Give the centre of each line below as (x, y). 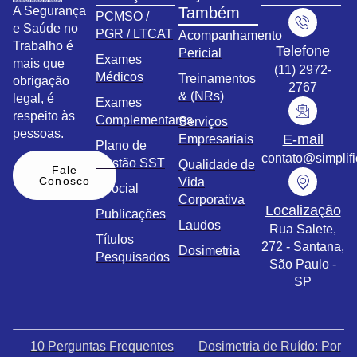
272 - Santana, (303, 247)
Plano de (121, 146)
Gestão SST (130, 163)
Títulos (115, 240)
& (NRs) (201, 96)
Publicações (131, 214)
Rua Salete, (303, 229)
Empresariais (216, 139)
